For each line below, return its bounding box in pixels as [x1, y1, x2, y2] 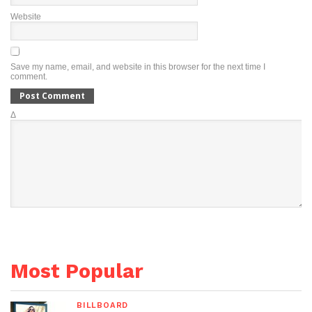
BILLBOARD [77, 300, 129, 310]
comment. [10, 71, 47, 81]
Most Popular [10, 258, 143, 283]
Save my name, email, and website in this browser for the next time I [10, 61, 265, 72]
